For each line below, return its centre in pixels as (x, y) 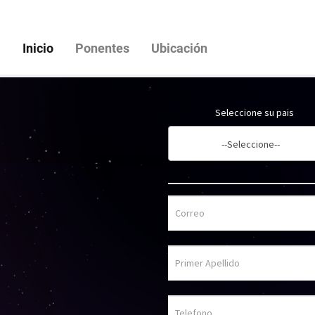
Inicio (38, 48)
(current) (78, 47)
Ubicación (180, 48)
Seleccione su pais (255, 112)
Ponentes (103, 48)
